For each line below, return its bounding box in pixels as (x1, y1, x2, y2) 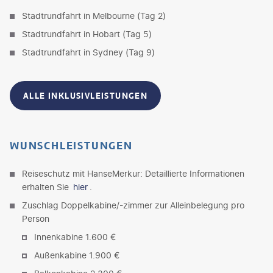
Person (22, 213, 49, 224)
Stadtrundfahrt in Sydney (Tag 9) (22, 46, 155, 57)
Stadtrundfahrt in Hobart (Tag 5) (22, 28, 152, 39)
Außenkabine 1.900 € (34, 249, 119, 260)
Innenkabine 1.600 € (34, 231, 116, 242)
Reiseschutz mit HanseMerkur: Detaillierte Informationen (22, 168, 244, 179)
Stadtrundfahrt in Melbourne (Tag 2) (22, 10, 166, 21)
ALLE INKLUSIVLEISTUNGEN (23, 90, 148, 101)
